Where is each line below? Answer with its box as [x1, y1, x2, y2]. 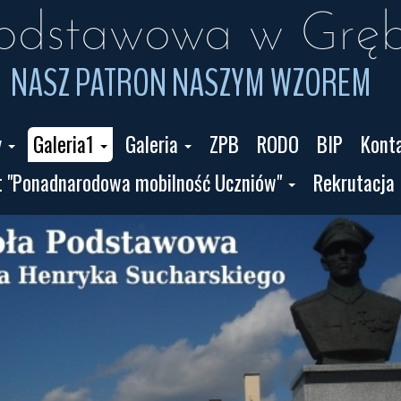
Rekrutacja [312, 167, 395, 198]
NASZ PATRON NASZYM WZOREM [10, 58, 371, 109]
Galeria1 [32, 129, 94, 159]
